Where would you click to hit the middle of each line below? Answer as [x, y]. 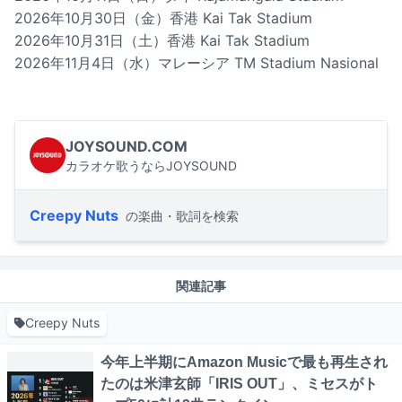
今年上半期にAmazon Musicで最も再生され [244, 363]
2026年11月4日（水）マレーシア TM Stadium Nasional [197, 63]
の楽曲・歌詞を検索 [182, 216]
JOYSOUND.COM [127, 147]
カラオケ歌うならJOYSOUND [151, 166]
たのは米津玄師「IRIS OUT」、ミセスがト [239, 384]
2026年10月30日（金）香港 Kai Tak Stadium [163, 18]
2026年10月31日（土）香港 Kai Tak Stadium [162, 41]
